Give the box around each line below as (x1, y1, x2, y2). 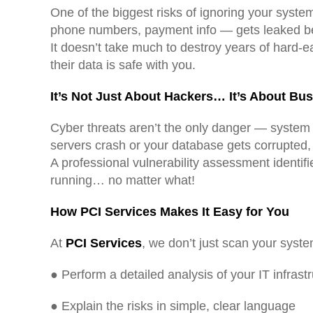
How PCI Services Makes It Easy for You (50, 204, 289, 219)
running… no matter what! (50, 173, 195, 187)
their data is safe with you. (50, 57, 196, 72)
